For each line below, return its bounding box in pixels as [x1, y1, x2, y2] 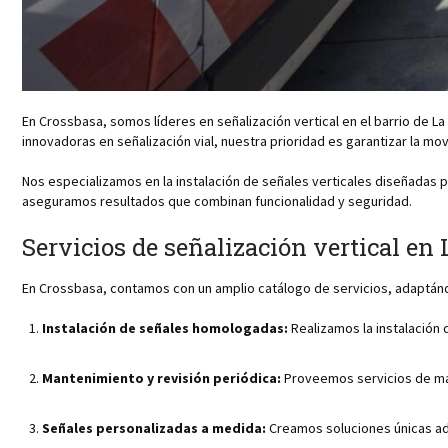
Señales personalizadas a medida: [42, 418, 266, 437]
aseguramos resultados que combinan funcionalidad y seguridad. [22, 191, 412, 210]
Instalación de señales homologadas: [42, 318, 288, 337]
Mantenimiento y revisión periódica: [42, 368, 281, 387]
